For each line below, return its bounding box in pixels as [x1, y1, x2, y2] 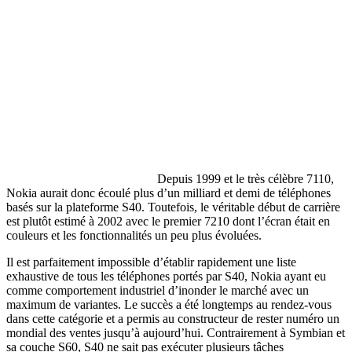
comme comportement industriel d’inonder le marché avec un [6, 284, 309, 298]
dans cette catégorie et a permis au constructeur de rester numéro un [6, 312, 339, 326]
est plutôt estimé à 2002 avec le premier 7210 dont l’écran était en [6, 214, 330, 229]
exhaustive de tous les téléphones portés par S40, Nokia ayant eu [6, 269, 326, 284]
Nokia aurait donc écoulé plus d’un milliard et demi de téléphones [6, 186, 331, 200]
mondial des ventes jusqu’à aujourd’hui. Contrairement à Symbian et [6, 326, 345, 340]
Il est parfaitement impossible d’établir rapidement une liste [6, 255, 296, 269]
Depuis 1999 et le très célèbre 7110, [157, 172, 334, 186]
